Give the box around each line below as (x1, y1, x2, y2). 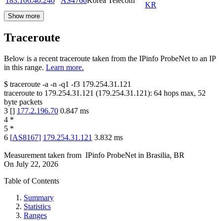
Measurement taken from (4, 151, 81, 160)
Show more (8, 12, 40, 20)
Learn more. (46, 63, 84, 72)
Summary (24, 193, 54, 202)
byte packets (4, 98, 42, 107)
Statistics (24, 202, 51, 211)
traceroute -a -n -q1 (10, 80, 69, 89)
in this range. (4, 63, 44, 72)
